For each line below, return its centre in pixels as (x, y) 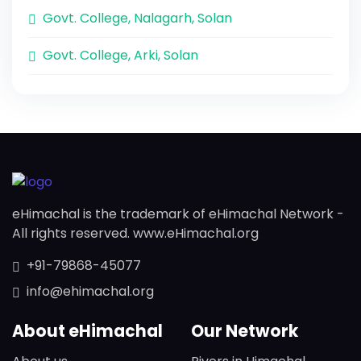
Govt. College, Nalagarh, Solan (137, 18)
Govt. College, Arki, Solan (120, 56)
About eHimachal (87, 332)
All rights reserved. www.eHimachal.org (135, 233)
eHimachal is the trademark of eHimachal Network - (178, 214)
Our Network (244, 332)
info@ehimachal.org (90, 291)
